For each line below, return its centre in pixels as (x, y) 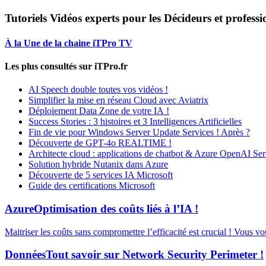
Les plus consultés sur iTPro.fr (66, 66)
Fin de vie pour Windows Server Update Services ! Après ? (139, 132)
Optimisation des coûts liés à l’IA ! (116, 208)
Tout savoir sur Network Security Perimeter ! (155, 255)
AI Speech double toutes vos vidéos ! (98, 90)
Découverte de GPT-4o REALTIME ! (100, 143)
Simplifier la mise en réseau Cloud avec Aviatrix (118, 100)
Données (25, 255)
